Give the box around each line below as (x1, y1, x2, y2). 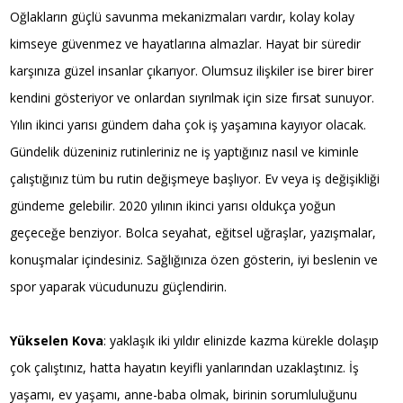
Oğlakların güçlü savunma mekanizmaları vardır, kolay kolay (10, 7, 355, 25)
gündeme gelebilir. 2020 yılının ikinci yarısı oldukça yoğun (10, 196, 336, 214)
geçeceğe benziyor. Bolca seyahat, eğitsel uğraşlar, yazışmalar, (10, 223, 377, 241)
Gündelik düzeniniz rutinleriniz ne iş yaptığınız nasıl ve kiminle (10, 142, 360, 160)
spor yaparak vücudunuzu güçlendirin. (10, 277, 228, 295)
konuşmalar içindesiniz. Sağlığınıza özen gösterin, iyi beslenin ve (10, 250, 379, 268)
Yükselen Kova (10, 331, 104, 349)
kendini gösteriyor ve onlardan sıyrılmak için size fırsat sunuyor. (10, 88, 375, 106)
